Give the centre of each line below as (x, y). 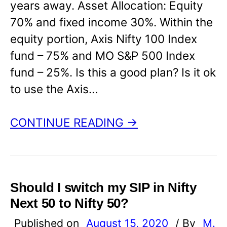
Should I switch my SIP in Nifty (103, 188)
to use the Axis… (54, 89)
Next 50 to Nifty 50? (69, 203)
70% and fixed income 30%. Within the (111, 22)
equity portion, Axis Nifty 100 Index (104, 39)
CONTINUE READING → (74, 123)
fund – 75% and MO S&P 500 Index (103, 55)
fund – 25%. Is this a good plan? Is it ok (113, 72)
